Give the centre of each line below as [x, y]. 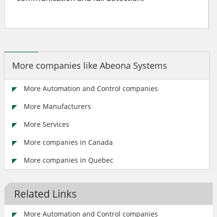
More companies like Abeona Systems [90, 65]
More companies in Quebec [69, 160]
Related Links [45, 194]
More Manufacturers [57, 106]
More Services [46, 124]
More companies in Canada [68, 142]
